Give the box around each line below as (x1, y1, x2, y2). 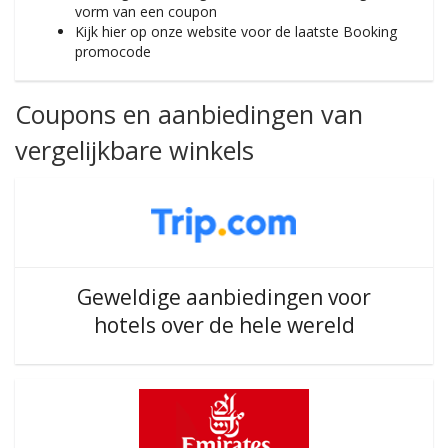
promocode (75, 42, 151, 61)
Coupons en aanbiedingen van (15, 97, 363, 131)
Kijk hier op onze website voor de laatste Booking (75, 22, 397, 41)
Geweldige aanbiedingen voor (77, 283, 371, 311)
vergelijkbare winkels (15, 133, 254, 167)
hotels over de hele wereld (93, 311, 355, 339)
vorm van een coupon (75, 2, 217, 21)
